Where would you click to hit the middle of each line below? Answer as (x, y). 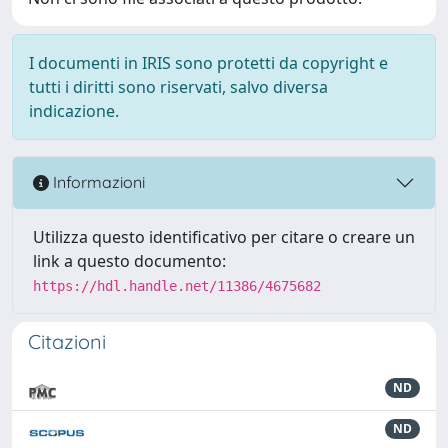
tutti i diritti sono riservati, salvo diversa (178, 86)
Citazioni (67, 341)
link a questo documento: (129, 260)
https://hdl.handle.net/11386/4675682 (177, 285)
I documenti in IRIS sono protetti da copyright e (208, 62)
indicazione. (74, 110)
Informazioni (97, 182)
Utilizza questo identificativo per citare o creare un (224, 236)
